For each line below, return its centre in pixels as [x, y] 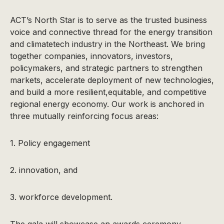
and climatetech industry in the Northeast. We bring [107, 44]
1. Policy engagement [50, 143]
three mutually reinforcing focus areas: [84, 116]
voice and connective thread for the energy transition [111, 32]
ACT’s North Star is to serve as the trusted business [108, 20]
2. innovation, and [44, 170]
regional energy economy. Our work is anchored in [107, 104]
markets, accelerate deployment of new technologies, [112, 80]
